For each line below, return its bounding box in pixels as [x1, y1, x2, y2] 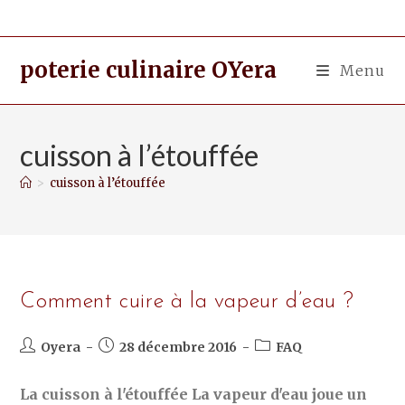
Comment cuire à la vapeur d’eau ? [20, 291, 354, 313]
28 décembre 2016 [119, 339, 238, 355]
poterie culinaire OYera [20, 56, 278, 84]
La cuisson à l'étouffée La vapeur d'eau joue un [20, 385, 368, 403]
